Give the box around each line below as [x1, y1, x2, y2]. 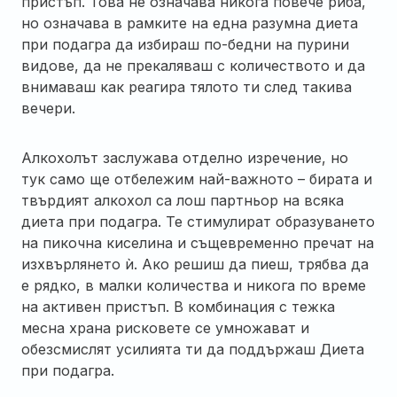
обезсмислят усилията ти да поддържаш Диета [21, 339, 364, 358]
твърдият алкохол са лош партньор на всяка [21, 191, 344, 209]
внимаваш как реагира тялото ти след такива [21, 77, 352, 96]
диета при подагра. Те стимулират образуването [21, 212, 375, 230]
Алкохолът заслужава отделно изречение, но [21, 148, 348, 167]
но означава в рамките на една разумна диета [21, 13, 358, 32]
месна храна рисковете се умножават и [21, 318, 309, 337]
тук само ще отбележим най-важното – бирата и [21, 169, 372, 188]
